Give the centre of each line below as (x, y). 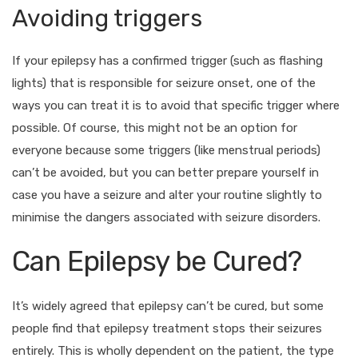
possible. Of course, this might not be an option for (155, 127)
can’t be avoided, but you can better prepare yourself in (165, 172)
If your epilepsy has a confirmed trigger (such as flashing (167, 60)
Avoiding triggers (107, 18)
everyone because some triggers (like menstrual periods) (166, 150)
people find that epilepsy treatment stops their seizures (167, 328)
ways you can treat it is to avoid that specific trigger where (176, 105)
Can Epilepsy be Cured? (157, 261)
